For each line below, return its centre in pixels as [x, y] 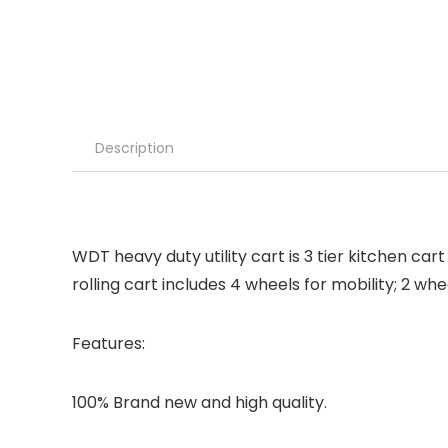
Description [134, 148]
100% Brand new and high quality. [199, 403]
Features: [108, 344]
